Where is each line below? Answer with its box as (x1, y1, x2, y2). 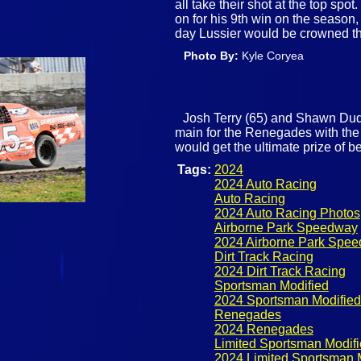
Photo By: (184, 48, 243, 62)
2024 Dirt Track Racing (214, 264, 346, 279)
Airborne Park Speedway (214, 221, 358, 235)
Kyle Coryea (242, 48, 305, 62)
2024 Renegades (214, 322, 313, 337)
